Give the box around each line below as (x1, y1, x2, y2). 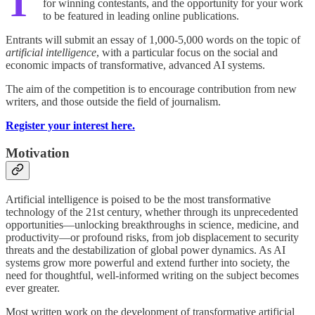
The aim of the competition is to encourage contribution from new (6, 83, 297, 96)
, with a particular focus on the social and (96, 46, 278, 59)
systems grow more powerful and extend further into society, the (6, 256, 290, 269)
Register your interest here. (6, 120, 135, 132)
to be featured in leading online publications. (43, 10, 239, 22)
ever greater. (6, 281, 60, 294)
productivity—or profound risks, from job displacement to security (6, 231, 299, 243)
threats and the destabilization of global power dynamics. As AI (6, 243, 285, 256)
